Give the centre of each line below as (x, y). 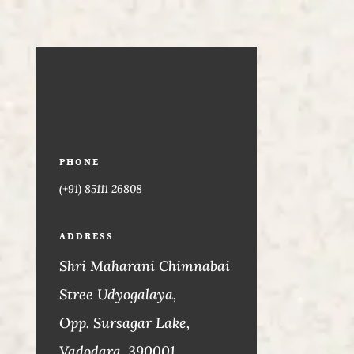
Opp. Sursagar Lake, (124, 323)
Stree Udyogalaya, (117, 294)
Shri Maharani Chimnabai (144, 266)
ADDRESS (86, 237)
